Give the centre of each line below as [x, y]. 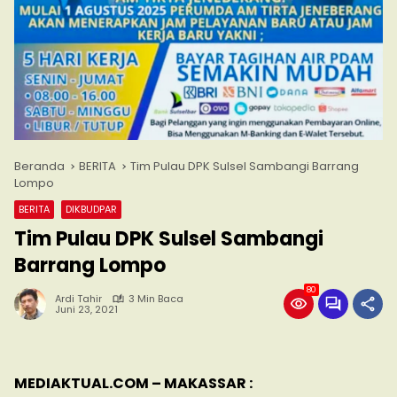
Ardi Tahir [78, 299]
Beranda [39, 167]
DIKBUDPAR [91, 210]
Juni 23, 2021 [86, 310]
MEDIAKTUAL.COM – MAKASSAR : [133, 384]
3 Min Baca [156, 299]
